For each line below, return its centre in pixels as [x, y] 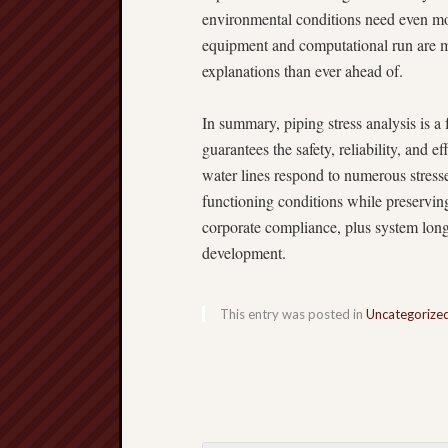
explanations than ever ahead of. [302, 70]
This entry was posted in [293, 314]
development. [244, 252]
